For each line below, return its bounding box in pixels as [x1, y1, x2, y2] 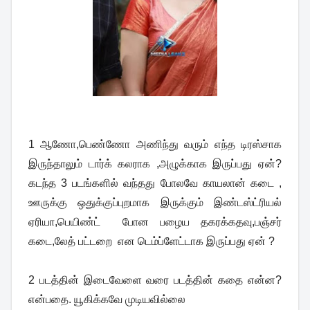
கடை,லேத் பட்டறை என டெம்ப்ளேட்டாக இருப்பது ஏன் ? [28, 235, 275, 248]
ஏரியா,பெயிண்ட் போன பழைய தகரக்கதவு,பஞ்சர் [28, 216, 282, 228]
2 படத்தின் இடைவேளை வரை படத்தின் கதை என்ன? [28, 274, 282, 286]
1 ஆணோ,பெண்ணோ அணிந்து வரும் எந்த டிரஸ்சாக [28, 138, 282, 151]
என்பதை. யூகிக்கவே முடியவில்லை [28, 293, 185, 306]
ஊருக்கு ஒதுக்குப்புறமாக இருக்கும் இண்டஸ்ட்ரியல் [28, 197, 282, 209]
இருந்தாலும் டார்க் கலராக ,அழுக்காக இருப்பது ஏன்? [28, 158, 282, 170]
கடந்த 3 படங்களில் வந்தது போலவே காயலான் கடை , [28, 177, 282, 190]
